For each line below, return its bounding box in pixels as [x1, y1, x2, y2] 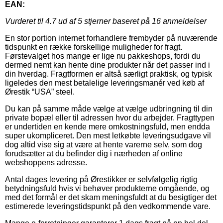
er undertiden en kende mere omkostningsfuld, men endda [5, 122, 210, 131]
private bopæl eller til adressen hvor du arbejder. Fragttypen [5, 113, 215, 122]
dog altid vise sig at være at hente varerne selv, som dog [5, 140, 202, 149]
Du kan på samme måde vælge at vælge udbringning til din [5, 104, 213, 113]
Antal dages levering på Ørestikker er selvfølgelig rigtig [5, 175, 198, 184]
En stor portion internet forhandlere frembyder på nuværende [5, 33, 218, 42]
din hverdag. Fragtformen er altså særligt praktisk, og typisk [5, 69, 212, 78]
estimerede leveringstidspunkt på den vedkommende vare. [5, 202, 211, 211]
